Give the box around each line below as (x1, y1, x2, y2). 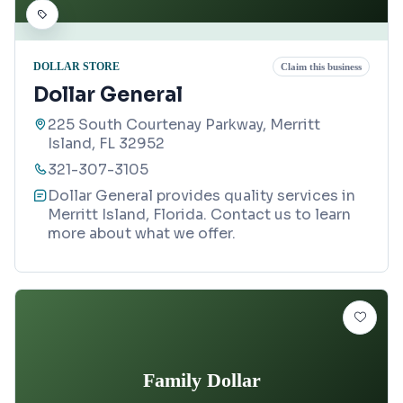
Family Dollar (142, 368, 261, 391)
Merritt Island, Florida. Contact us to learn (48, 205, 351, 225)
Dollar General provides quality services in (48, 186, 355, 206)
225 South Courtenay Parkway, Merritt (48, 115, 320, 135)
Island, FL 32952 (48, 134, 165, 154)
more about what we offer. (48, 224, 236, 244)
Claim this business (281, 61, 362, 73)
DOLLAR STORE (33, 59, 120, 73)
